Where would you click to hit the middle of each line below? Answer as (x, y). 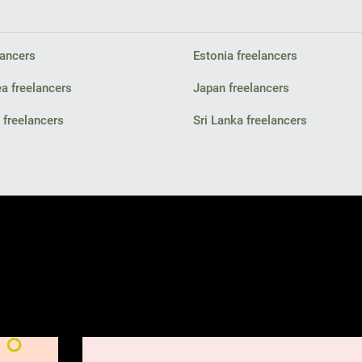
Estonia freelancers (245, 56)
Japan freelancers (241, 88)
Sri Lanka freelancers (250, 120)
